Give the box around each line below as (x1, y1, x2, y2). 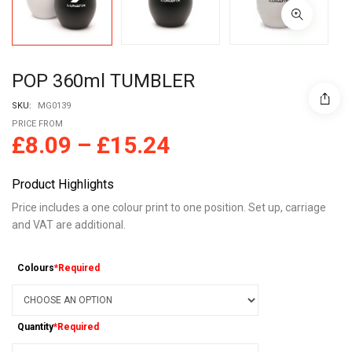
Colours (17, 262, 55, 274)
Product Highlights (12, 176, 114, 192)
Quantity (17, 321, 54, 333)
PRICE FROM (12, 118, 63, 129)
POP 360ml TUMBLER (12, 69, 195, 92)
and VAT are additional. (12, 218, 126, 231)
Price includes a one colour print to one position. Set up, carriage (12, 200, 326, 214)
